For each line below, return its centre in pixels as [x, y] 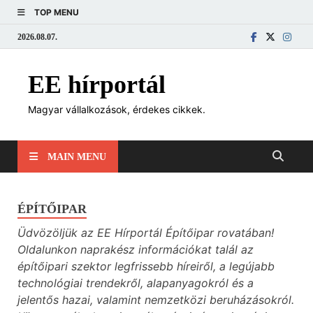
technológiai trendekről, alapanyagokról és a [136, 283]
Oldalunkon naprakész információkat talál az [136, 249]
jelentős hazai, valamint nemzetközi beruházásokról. [156, 300]
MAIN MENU [77, 156]
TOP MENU [57, 12]
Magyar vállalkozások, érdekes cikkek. [117, 109]
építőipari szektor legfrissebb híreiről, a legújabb [146, 266]
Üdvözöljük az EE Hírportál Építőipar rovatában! [146, 233]
